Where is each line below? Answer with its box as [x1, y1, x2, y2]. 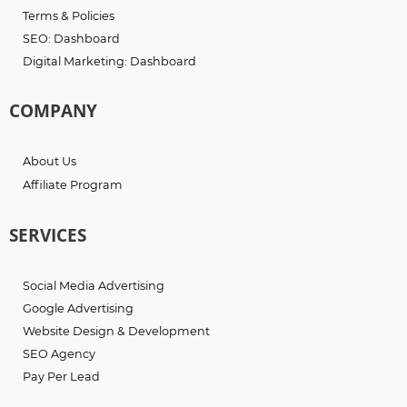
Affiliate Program [23, 178, 123, 193]
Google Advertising [23, 301, 134, 315]
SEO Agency [23, 346, 95, 361]
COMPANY [9, 98, 97, 123]
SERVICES [9, 223, 86, 247]
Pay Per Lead [23, 369, 100, 383]
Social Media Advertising [23, 278, 164, 293]
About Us [23, 154, 76, 169]
